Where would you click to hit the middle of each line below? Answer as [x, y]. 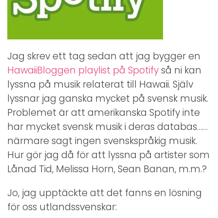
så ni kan [180, 70]
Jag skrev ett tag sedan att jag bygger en [104, 56]
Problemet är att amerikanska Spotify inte [104, 112]
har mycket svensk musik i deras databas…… [108, 127]
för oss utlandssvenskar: [62, 207]
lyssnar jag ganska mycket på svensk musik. [108, 98]
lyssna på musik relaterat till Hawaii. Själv [100, 84]
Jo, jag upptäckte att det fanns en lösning [105, 193]
